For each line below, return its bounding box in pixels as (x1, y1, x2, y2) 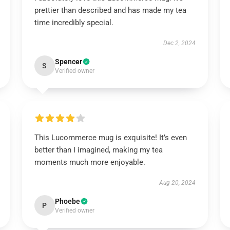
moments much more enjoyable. (34, 158, 145, 167)
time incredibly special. (34, 18, 113, 27)
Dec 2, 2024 (163, 40, 196, 47)
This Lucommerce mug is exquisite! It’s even (34, 133, 187, 142)
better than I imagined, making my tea (34, 145, 163, 155)
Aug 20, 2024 (159, 179, 196, 186)
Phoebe (54, 197, 80, 205)
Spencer (54, 57, 82, 66)
